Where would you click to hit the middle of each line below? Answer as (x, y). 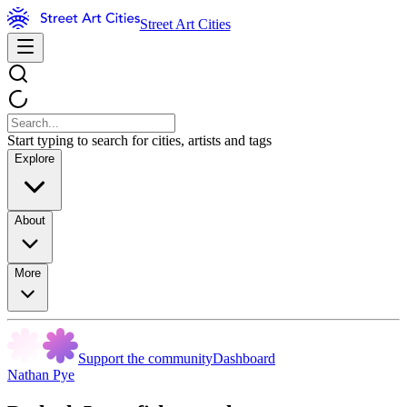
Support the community (145, 358)
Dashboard (244, 358)
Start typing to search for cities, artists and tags (139, 140)
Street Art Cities (185, 24)
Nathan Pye (41, 375)
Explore (35, 159)
